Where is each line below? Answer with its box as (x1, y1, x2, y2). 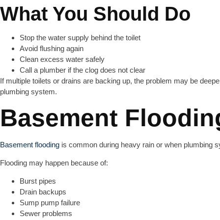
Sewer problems (20, 209, 72, 218)
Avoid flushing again (20, 44, 83, 53)
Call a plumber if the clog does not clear (20, 66, 145, 74)
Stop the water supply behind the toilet (20, 33, 140, 42)
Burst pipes (20, 177, 56, 185)
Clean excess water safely (20, 55, 105, 63)
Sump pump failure (20, 198, 80, 207)
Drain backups (20, 188, 66, 196)
